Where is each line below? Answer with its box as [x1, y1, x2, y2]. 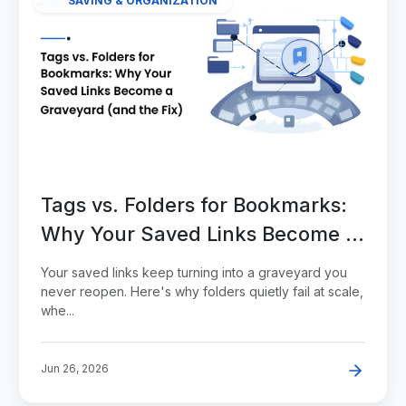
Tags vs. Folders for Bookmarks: [41, 193, 347, 217]
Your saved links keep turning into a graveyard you [41, 265, 347, 280]
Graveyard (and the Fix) [41, 251, 268, 275]
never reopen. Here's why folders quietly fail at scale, [41, 284, 363, 299]
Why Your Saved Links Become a [41, 222, 357, 246]
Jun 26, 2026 [41, 362, 109, 375]
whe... [41, 303, 74, 318]
